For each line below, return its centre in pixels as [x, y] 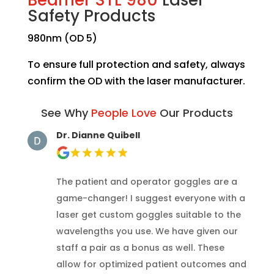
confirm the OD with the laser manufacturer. [136, 81]
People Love [124, 113]
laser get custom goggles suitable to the [148, 214]
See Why [66, 113]
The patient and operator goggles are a [146, 181]
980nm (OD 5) [62, 38]
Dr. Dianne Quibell [98, 135]
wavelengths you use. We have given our [147, 231]
